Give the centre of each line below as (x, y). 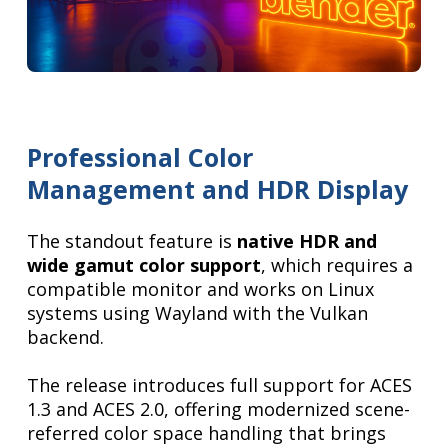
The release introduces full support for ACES (220, 385)
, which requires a (337, 265)
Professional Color (140, 157)
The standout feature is (132, 241)
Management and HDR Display (218, 189)
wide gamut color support (144, 265)
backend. (66, 337)
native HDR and (307, 241)
